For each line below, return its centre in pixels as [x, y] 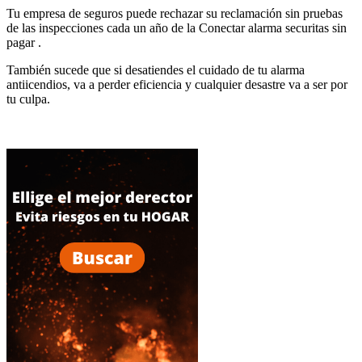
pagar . [24, 42]
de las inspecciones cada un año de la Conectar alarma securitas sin [177, 27]
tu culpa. [28, 99]
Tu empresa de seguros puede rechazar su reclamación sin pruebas [175, 13]
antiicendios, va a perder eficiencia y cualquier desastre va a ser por [177, 84]
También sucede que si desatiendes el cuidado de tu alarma [156, 69]
